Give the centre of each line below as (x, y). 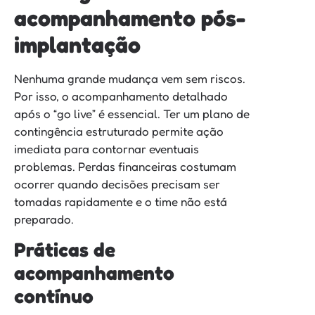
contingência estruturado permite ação (119, 131)
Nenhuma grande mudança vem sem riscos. (130, 79)
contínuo (54, 296)
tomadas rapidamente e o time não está (121, 202)
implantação (77, 45)
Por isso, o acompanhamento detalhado (121, 96)
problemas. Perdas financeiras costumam (125, 167)
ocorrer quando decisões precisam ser (117, 184)
